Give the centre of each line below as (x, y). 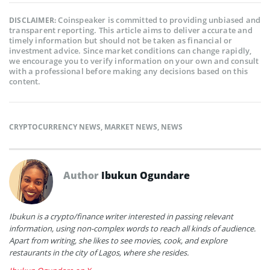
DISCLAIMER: (34, 20)
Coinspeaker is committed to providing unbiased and (159, 20)
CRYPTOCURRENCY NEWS (55, 127)
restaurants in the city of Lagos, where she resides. (99, 252)
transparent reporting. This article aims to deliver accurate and (131, 30)
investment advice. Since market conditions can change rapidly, (130, 50)
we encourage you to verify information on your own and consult (134, 61)
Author (82, 175)
